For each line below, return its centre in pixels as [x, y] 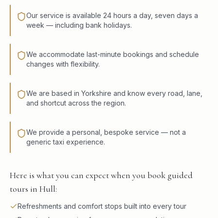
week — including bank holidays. [79, 25]
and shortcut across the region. [76, 103]
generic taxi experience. [66, 142]
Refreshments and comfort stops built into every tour [102, 206]
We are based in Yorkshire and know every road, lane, [114, 93]
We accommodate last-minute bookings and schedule [113, 54]
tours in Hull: [33, 189]
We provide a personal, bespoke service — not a [106, 132]
